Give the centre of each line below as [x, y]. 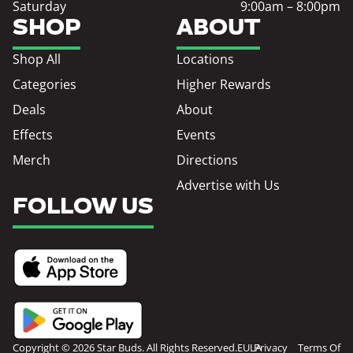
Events [196, 134]
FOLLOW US [83, 207]
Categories [45, 84]
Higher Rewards [224, 84]
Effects [33, 134]
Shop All [37, 59]
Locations [205, 59]
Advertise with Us [228, 185]
